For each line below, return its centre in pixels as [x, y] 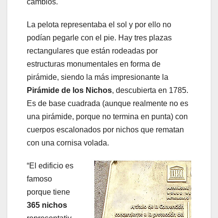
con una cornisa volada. [68, 143]
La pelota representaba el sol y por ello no [99, 25]
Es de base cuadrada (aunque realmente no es [108, 103]
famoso [39, 179]
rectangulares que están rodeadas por [92, 51]
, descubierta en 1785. [150, 90]
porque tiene [48, 192]
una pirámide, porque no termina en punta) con [107, 117]
